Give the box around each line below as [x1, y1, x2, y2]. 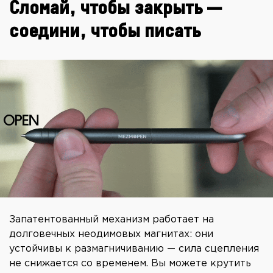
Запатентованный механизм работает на [9, 215, 214, 225]
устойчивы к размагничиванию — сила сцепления [9, 244, 259, 254]
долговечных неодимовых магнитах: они [9, 230, 213, 239]
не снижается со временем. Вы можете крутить [9, 259, 251, 269]
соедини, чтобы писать [9, 22, 201, 42]
